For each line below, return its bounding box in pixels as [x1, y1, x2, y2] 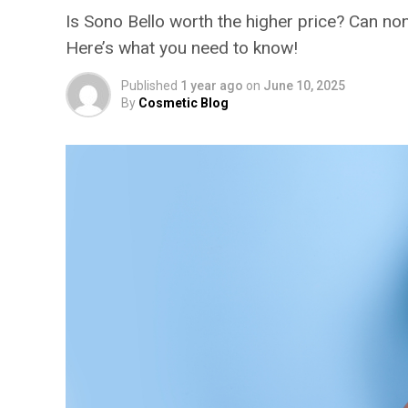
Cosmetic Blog [138, 95, 229, 110]
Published [121, 77, 178, 93]
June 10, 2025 [263, 77, 345, 93]
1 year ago [180, 77, 243, 93]
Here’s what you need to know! [66, 36, 298, 58]
